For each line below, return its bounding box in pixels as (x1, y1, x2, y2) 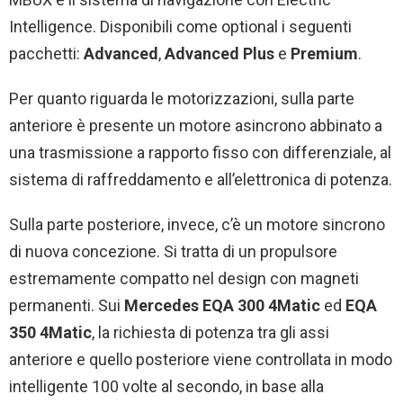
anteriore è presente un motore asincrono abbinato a (9, 116, 382, 136)
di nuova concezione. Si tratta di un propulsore (9, 242, 337, 262)
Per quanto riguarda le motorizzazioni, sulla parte (9, 89, 354, 109)
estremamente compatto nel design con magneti (9, 269, 359, 289)
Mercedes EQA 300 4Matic (124, 296, 320, 316)
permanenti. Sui (9, 296, 124, 316)
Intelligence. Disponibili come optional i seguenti (9, 17, 352, 37)
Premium (291, 44, 358, 64)
